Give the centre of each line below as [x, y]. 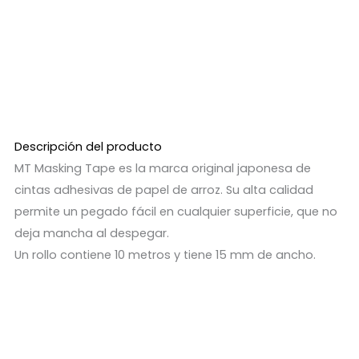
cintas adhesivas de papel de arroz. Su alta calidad [163, 190]
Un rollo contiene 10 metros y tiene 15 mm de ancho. [165, 255]
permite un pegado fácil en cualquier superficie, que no [175, 212]
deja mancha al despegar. [91, 234]
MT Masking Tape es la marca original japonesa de [162, 169]
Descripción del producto [88, 147]
